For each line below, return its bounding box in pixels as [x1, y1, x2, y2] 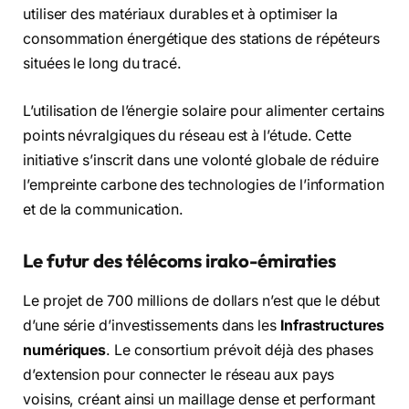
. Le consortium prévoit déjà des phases [106, 341, 374, 360]
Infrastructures [279, 317, 384, 335]
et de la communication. [23, 201, 184, 219]
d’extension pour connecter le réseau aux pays [23, 366, 335, 384]
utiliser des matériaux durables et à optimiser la [23, 5, 339, 24]
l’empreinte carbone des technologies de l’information [23, 176, 384, 194]
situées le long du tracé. [23, 55, 183, 73]
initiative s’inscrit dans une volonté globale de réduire [23, 152, 379, 170]
